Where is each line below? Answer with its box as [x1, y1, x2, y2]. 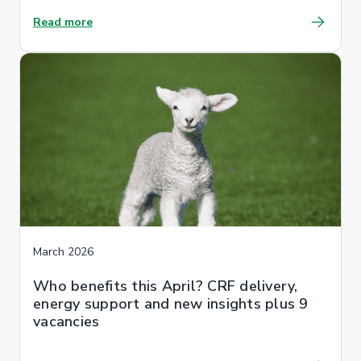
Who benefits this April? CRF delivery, [33, 276, 298, 296]
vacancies [33, 311, 100, 331]
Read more [33, 14, 93, 30]
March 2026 [33, 243, 93, 259]
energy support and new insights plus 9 [33, 293, 309, 313]
